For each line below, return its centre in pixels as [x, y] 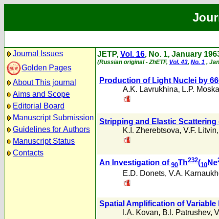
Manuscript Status [44, 141]
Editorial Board [39, 106]
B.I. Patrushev [186, 212]
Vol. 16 [132, 54]
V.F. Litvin [200, 131]
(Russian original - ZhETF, [133, 62]
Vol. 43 [178, 62]
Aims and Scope [41, 94]
